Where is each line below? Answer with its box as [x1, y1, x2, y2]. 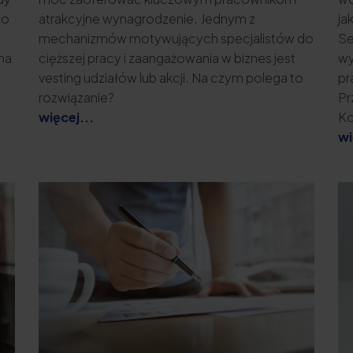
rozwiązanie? [38, 89, 114, 106]
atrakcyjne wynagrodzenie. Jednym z [38, 10, 255, 28]
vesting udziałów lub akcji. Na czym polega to [38, 69, 303, 87]
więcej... [38, 109, 94, 126]
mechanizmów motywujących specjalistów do [38, 30, 314, 47]
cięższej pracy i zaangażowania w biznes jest [38, 50, 295, 67]
